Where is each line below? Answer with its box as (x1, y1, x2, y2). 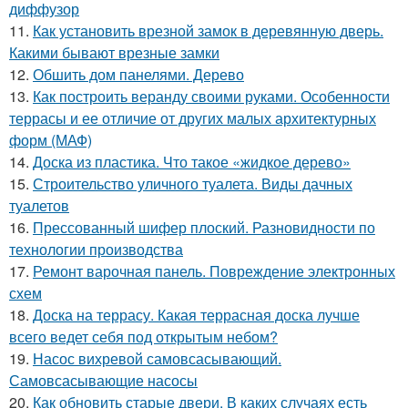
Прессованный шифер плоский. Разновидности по (33, 217, 375, 239)
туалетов (9, 195, 69, 217)
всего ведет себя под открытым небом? (9, 326, 278, 348)
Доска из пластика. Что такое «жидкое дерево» (33, 151, 351, 173)
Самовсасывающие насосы (9, 370, 198, 392)
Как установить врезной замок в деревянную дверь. (33, 20, 383, 42)
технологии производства (9, 239, 183, 260)
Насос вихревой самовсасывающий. (33, 348, 281, 370)
